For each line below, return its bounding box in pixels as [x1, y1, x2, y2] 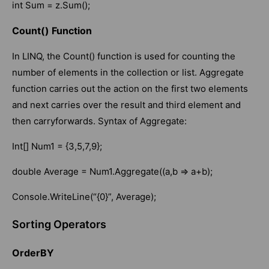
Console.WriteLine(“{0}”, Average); [12, 191, 156, 203]
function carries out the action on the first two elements [12, 83, 248, 95]
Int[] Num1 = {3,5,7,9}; [12, 141, 102, 153]
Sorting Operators [12, 218, 106, 231]
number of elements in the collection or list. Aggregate [12, 67, 244, 79]
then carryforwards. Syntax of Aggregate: [12, 115, 187, 127]
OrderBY [12, 247, 54, 259]
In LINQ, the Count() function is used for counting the [12, 50, 235, 62]
